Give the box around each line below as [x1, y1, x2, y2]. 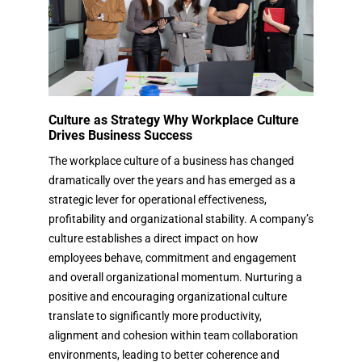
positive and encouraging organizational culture [48, 289, 287, 303]
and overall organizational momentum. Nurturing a [48, 270, 302, 284]
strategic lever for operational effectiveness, [48, 192, 267, 206]
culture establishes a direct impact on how [48, 231, 259, 245]
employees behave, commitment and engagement [48, 250, 297, 264]
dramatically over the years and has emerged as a [48, 173, 296, 187]
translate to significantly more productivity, [48, 309, 262, 322]
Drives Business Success [48, 127, 192, 143]
